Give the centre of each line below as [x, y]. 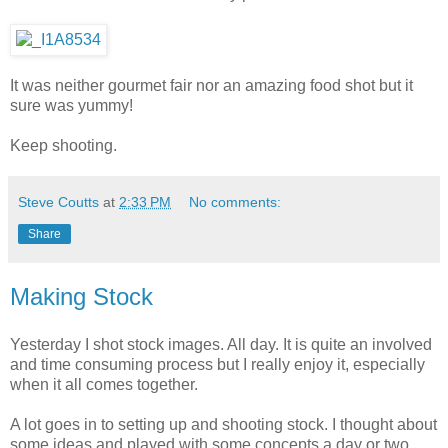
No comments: [235, 201]
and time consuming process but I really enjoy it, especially [217, 364]
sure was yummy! [71, 105]
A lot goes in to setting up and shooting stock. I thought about [223, 424]
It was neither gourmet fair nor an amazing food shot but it [211, 85]
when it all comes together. [104, 384]
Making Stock [81, 296]
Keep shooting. [63, 145]
